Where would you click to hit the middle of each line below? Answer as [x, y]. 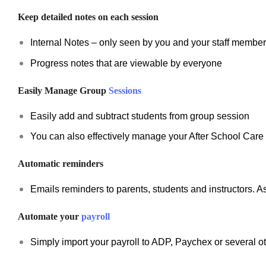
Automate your [50, 217]
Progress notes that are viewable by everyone [126, 63]
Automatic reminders [61, 164]
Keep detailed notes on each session [88, 17]
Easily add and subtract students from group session [140, 116]
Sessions [125, 90]
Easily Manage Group [63, 90]
